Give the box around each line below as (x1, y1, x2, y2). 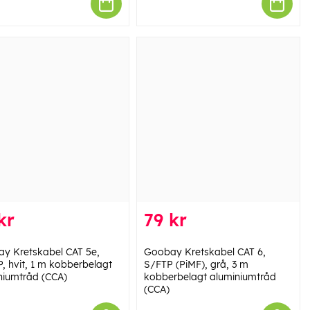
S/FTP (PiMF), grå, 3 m (143, 258, 248, 271)
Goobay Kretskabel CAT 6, (143, 246, 266, 259)
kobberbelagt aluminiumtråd (143, 271, 276, 284)
